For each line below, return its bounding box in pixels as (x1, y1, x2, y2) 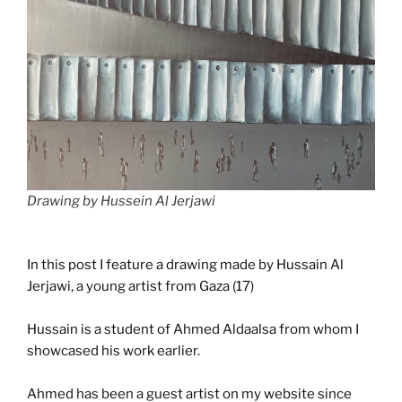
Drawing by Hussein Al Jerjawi (27, 193, 215, 210)
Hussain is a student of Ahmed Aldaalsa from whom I (27, 320, 359, 337)
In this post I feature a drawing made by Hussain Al (27, 256, 344, 273)
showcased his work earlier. (27, 342, 200, 359)
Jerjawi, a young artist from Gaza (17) (27, 277, 254, 294)
